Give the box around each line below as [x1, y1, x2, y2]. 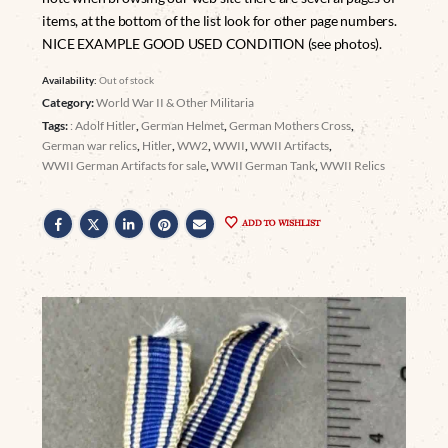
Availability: [42, 74, 100, 87]
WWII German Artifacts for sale [42, 158, 207, 174]
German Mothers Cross [229, 118, 352, 134]
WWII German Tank [211, 158, 316, 174]
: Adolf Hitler [70, 118, 137, 134]
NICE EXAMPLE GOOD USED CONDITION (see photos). [42, 35, 382, 53]
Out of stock [99, 74, 155, 87]
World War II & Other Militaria [96, 95, 255, 111]
